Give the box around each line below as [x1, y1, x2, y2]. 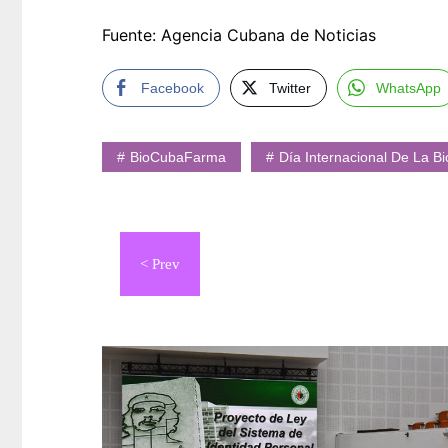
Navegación [101, 222, 271, 259]
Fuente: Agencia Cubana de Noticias [102, 25, 376, 46]
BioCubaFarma [130, 149, 226, 166]
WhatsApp [376, 80, 441, 97]
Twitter [269, 80, 311, 97]
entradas [101, 298, 227, 335]
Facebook [141, 80, 204, 97]
